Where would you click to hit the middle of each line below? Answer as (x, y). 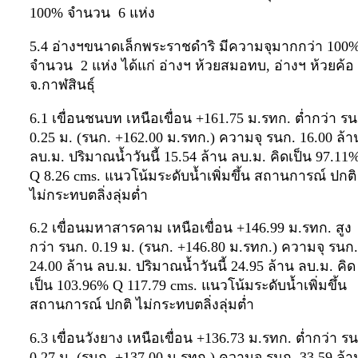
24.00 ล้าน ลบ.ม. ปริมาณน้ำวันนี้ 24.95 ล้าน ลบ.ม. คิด (193, 267)
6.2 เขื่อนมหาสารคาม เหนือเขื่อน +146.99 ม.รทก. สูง (191, 228)
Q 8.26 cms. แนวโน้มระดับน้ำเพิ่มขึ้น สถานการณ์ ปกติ (193, 175)
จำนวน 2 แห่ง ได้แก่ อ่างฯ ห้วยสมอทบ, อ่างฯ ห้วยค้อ (192, 65)
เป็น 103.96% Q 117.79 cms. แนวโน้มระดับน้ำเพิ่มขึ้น (188, 286)
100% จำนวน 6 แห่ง (92, 13)
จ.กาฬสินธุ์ (62, 84)
